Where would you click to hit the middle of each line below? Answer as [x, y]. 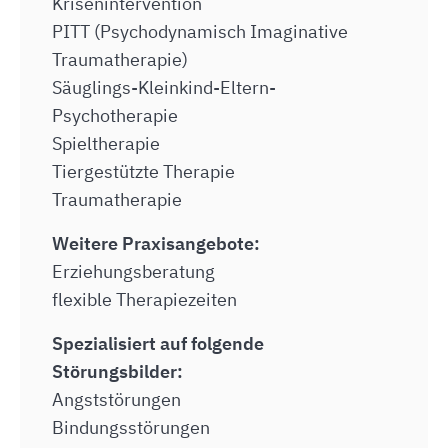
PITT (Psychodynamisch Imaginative [200, 31]
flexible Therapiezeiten [144, 299]
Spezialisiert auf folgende [158, 343]
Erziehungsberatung [133, 271]
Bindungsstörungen [131, 427]
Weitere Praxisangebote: [156, 243]
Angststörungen [116, 399]
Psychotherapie [115, 115]
